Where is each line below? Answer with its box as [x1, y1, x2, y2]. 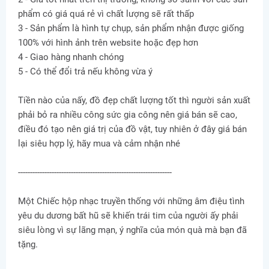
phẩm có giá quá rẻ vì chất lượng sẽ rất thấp [18, 8, 194, 19]
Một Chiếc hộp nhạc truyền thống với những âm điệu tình [18, 196, 244, 207]
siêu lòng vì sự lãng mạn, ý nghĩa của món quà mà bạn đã [18, 225, 247, 235]
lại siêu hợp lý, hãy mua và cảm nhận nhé [18, 138, 180, 149]
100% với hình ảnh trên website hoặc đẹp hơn [18, 37, 198, 48]
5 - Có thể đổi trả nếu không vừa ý [18, 66, 153, 77]
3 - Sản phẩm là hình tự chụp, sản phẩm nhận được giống [18, 23, 244, 34]
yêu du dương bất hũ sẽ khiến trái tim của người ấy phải [18, 210, 238, 221]
